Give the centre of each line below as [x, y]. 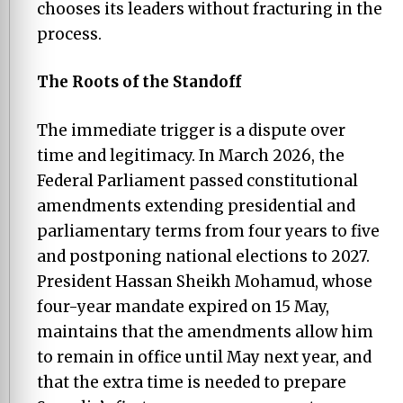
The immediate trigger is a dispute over [191, 130]
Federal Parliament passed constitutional [197, 180]
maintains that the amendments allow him [205, 331]
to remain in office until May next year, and [204, 357]
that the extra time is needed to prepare [192, 382]
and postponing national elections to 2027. [203, 256]
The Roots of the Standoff [139, 82]
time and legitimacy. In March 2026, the [191, 155]
